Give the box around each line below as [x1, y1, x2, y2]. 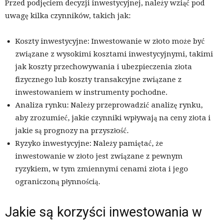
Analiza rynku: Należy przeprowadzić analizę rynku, [15, 101, 203, 110]
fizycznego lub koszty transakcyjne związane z [15, 75, 182, 84]
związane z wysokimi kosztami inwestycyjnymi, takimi [15, 50, 213, 59]
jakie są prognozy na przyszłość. [15, 126, 129, 136]
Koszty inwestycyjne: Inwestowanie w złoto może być [15, 37, 205, 46]
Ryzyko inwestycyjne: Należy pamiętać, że [15, 139, 163, 148]
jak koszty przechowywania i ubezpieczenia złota [15, 62, 192, 72]
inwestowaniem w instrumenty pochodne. [15, 88, 167, 97]
